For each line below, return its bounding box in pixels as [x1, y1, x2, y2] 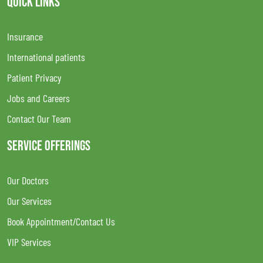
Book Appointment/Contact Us [7, 214, 115, 228]
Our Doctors [7, 173, 49, 187]
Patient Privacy [7, 70, 62, 84]
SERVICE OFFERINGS [7, 137, 90, 154]
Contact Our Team [7, 112, 71, 125]
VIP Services [7, 235, 51, 248]
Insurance [7, 29, 43, 43]
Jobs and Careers [7, 91, 70, 104]
